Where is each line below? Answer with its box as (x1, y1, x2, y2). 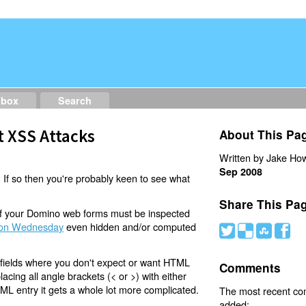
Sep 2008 (219, 164, 262, 178)
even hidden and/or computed (64, 219, 197, 234)
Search (58, 94, 92, 108)
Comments (219, 260, 281, 276)
